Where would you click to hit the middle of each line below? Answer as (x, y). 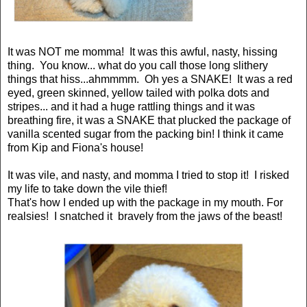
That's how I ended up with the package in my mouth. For (145, 202)
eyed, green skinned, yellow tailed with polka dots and (138, 93)
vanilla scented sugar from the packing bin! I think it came (146, 134)
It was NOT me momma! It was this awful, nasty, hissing (143, 51)
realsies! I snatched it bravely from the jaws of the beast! (145, 216)
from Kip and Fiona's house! (75, 147)
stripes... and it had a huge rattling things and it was (131, 106)
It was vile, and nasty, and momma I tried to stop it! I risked (148, 175)
